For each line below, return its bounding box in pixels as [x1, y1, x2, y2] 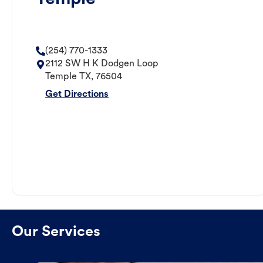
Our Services [12, 225, 100, 240]
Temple [45, 72, 77, 82]
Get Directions [45, 90, 109, 100]
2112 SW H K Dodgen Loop [45, 59, 159, 69]
